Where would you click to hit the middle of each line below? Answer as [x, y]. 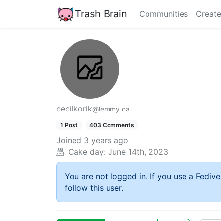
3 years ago [106, 140]
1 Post [69, 125]
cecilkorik [74, 109]
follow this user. [94, 188]
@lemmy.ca [111, 109]
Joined [69, 140]
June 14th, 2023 [138, 152]
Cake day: [87, 152]
